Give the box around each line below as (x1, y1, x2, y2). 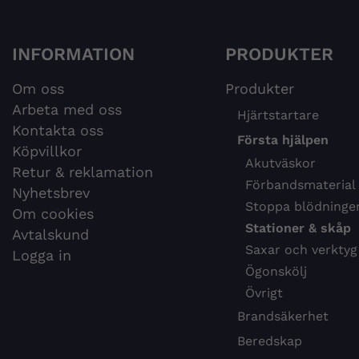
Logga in (12, 247, 71, 264)
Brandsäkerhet (236, 309, 329, 325)
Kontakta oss (12, 122, 103, 139)
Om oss (12, 80, 64, 98)
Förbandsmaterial (244, 177, 356, 193)
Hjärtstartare (236, 107, 319, 123)
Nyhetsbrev (12, 184, 90, 202)
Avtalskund (12, 226, 89, 244)
